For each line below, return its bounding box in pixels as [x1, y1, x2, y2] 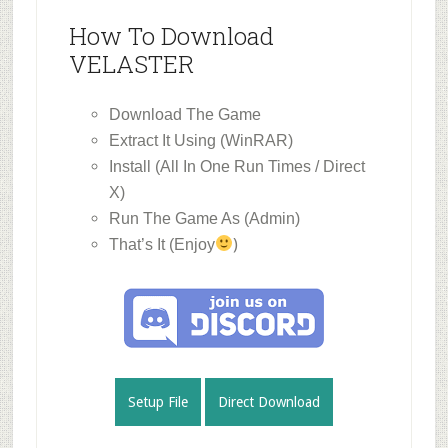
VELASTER [68, 47, 194, 80]
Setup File [127, 393, 188, 410]
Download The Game [108, 105, 261, 123]
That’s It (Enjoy [108, 235, 215, 253]
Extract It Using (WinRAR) [108, 131, 293, 149]
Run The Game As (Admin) [108, 209, 300, 227]
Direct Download [217, 393, 320, 410]
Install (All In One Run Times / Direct [108, 157, 365, 175]
